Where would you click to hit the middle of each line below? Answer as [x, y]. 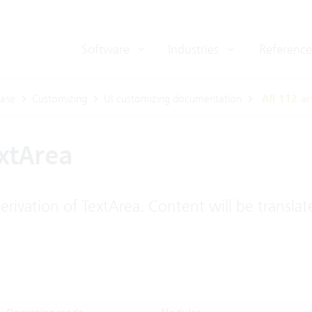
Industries [195, 49]
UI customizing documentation [172, 99]
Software [107, 49]
